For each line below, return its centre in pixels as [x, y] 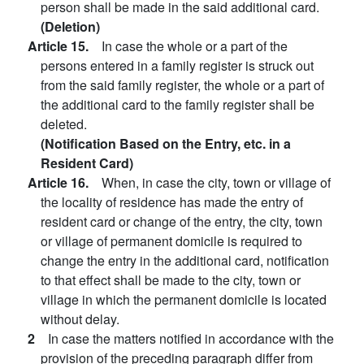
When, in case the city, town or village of [216, 182]
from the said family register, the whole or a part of [182, 85]
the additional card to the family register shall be [178, 104]
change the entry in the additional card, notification [185, 260]
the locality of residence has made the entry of [172, 202]
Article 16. [65, 182]
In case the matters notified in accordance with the [191, 338]
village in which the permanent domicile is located [184, 299]
